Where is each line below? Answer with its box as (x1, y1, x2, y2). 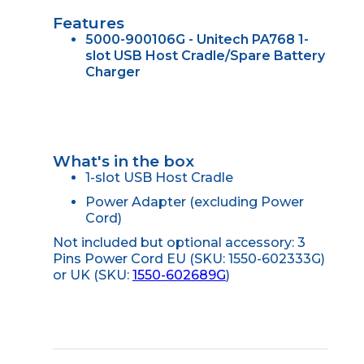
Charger (84, 64, 141, 80)
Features (52, 14, 124, 33)
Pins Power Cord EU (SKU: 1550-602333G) (52, 251, 325, 267)
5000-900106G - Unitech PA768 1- (84, 32, 309, 48)
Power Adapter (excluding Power (84, 194, 304, 210)
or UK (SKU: (52, 267, 132, 284)
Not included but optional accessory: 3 (52, 235, 305, 251)
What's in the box (52, 152, 194, 171)
